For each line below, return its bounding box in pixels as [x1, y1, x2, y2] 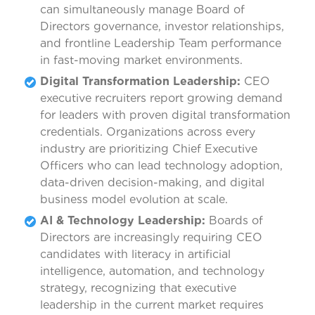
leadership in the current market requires [40, 298, 264, 312]
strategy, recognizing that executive [40, 281, 236, 295]
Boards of [205, 214, 263, 228]
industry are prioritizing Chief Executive [40, 142, 257, 156]
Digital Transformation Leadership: [40, 75, 240, 89]
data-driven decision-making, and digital [40, 176, 264, 190]
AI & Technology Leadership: [40, 214, 205, 228]
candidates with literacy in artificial [40, 247, 231, 262]
